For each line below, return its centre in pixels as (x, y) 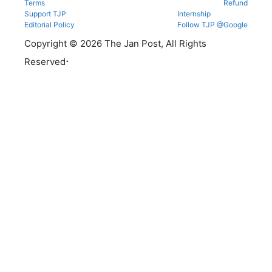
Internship (194, 14)
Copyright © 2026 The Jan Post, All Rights (115, 43)
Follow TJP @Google (212, 25)
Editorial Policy (49, 25)
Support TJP (45, 14)
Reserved (45, 61)
